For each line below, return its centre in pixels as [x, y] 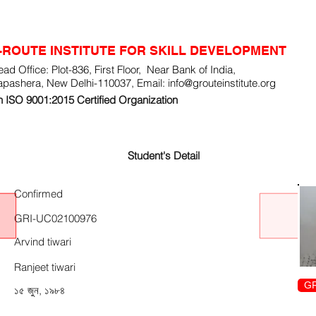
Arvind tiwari [43, 242]
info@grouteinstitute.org [222, 83]
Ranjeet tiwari [45, 267]
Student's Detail [164, 156]
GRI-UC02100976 [55, 218]
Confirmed [38, 194]
